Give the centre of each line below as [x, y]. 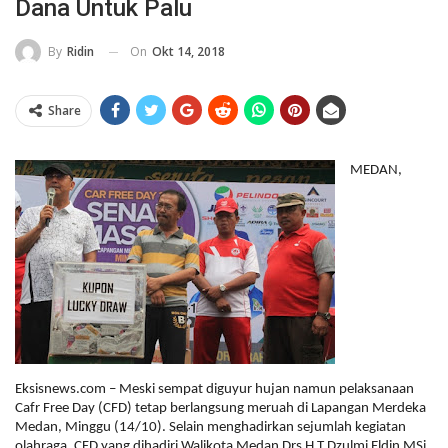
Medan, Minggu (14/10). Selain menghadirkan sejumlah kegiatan [210, 428]
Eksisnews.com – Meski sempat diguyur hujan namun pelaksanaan [214, 390]
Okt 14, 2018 [188, 51]
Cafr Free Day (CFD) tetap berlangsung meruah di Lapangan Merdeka [220, 409]
